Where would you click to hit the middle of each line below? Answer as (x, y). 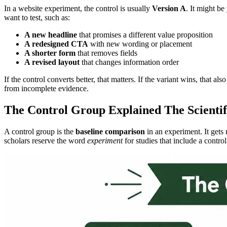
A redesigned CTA (56, 44)
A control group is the (40, 131)
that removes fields (106, 53)
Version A (169, 9)
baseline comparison (110, 131)
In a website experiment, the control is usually (78, 9)
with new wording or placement (140, 44)
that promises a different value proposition (145, 35)
